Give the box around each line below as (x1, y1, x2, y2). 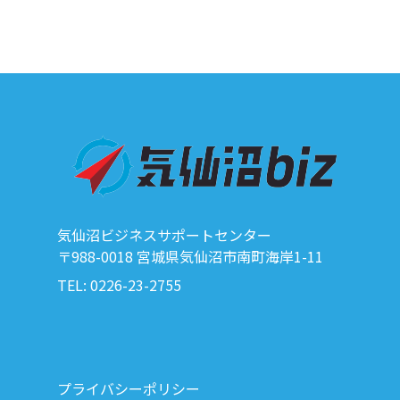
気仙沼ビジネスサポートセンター (57, 223, 271, 246)
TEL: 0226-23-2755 (57, 273, 181, 296)
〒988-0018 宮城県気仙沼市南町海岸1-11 (57, 245, 323, 267)
